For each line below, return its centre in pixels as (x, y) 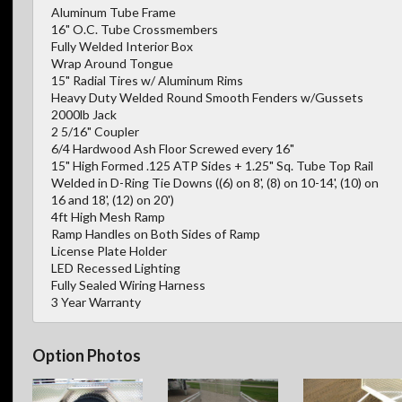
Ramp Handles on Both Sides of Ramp (156, 233)
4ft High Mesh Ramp (108, 216)
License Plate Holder (109, 250)
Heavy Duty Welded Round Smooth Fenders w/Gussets (207, 97)
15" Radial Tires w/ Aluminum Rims (147, 80)
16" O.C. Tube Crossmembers (135, 29)
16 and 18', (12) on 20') (113, 199)
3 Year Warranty (96, 301)
